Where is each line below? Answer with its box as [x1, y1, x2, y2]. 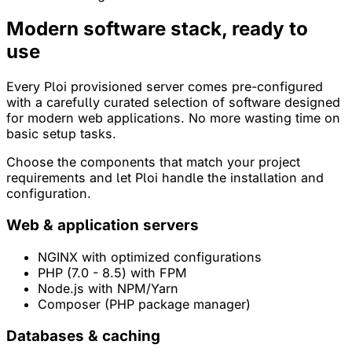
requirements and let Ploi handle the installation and [6, 170, 324, 186]
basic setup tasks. [6, 126, 116, 142]
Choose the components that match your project [6, 154, 300, 170]
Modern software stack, [6, 17, 232, 41]
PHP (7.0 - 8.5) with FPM [38, 264, 187, 280]
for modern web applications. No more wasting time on [6, 110, 340, 126]
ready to [232, 17, 308, 41]
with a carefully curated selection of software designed [6, 94, 340, 111]
